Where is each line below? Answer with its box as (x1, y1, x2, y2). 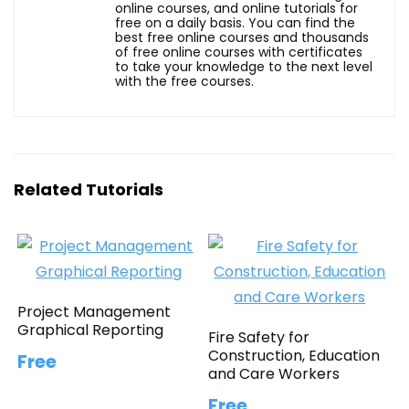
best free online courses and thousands (115, 27, 369, 47)
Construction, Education (208, 344, 381, 366)
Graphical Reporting (17, 319, 164, 341)
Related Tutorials (14, 177, 163, 201)
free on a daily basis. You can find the (115, 13, 355, 32)
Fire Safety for (208, 326, 310, 348)
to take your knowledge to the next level (115, 57, 372, 76)
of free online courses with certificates (115, 42, 362, 61)
